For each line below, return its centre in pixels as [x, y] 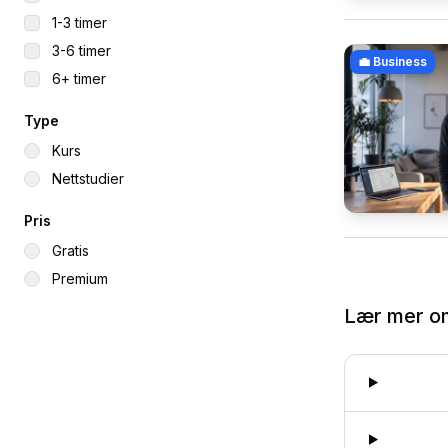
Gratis [70, 250]
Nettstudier [88, 178]
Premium [80, 278]
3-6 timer [81, 50]
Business [400, 61]
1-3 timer [79, 22]
